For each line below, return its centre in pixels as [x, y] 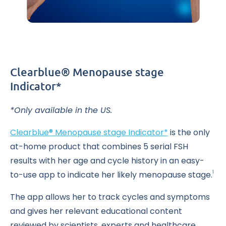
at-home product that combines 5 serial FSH [99, 147]
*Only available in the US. [61, 110]
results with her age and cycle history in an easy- [107, 161]
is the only [189, 133]
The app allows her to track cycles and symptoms [110, 197]
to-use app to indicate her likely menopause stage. [111, 175]
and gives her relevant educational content [96, 211]
